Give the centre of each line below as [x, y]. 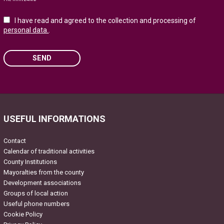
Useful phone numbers [37, 204]
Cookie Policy [23, 214]
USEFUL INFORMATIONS [55, 119]
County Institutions [30, 162]
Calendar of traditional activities [49, 151]
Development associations [42, 183]
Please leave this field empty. [50, 87]
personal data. [26, 30]
